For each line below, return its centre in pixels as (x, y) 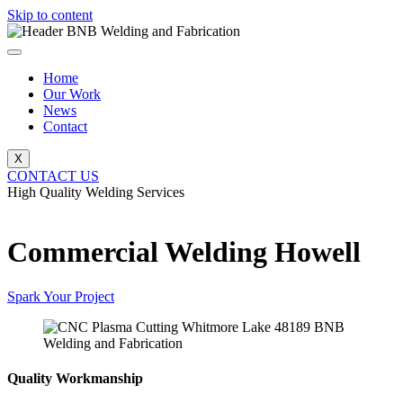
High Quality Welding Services (96, 192)
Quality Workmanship (75, 379)
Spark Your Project (61, 296)
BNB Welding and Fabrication (100, 208)
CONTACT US (53, 176)
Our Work (72, 94)
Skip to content (50, 15)
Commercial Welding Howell (184, 252)
